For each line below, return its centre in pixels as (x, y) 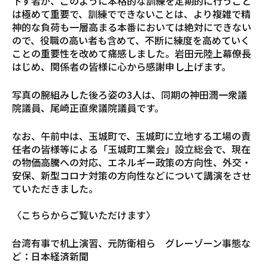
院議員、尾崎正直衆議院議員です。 (88, 107)
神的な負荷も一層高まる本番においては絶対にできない (132, 27)
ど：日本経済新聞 (50, 256)
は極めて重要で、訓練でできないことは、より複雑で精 (131, 13)
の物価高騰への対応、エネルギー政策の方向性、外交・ (132, 162)
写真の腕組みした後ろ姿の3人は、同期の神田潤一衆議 (130, 94)
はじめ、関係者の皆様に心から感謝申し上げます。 (121, 66)
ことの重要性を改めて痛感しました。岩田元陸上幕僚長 (132, 53)
